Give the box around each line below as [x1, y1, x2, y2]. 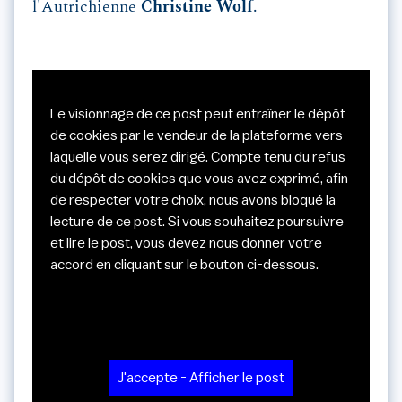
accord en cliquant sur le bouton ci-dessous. [50, 258, 319, 273]
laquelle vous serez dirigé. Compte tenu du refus [50, 150, 345, 165]
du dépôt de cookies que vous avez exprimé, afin [50, 171, 348, 187]
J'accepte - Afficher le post [118, 371, 284, 386]
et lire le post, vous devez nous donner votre [50, 236, 322, 251]
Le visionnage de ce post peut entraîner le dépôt [50, 107, 345, 122]
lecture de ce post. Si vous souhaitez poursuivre [50, 214, 344, 230]
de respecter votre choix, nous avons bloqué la [50, 193, 336, 208]
